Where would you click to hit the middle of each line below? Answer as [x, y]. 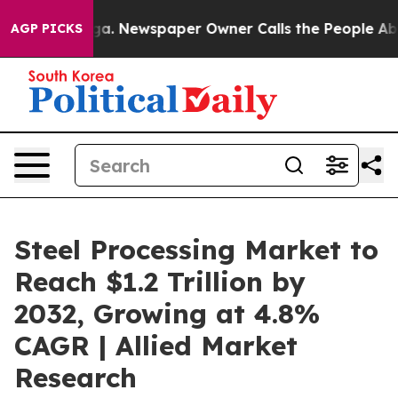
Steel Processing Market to [196, 250]
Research [76, 378]
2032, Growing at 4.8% [167, 314]
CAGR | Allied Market [156, 346]
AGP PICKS [47, 28]
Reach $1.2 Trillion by [160, 282]
